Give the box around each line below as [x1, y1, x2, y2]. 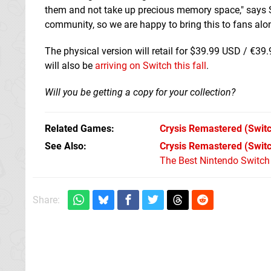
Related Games [45, 122, 111, 134]
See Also [45, 140, 83, 152]
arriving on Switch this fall [95, 59, 206, 71]
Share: [33, 194, 60, 206]
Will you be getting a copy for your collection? [45, 86, 235, 98]
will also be [45, 59, 95, 71]
